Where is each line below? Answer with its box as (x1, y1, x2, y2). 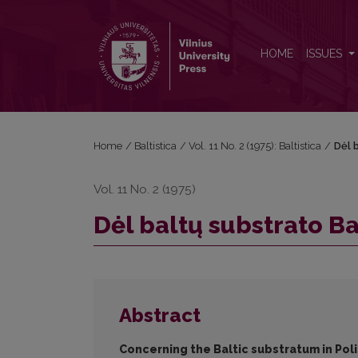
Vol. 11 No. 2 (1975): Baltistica (189, 140, 322, 152)
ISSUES (306, 47, 345, 61)
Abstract (119, 304, 201, 328)
